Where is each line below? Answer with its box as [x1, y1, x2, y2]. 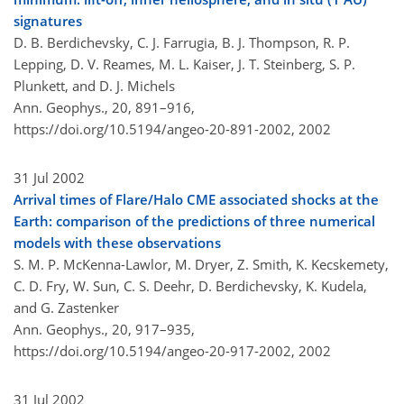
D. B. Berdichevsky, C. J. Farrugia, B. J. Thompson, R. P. [14, 33, 350, 52]
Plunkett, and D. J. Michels [14, 77, 175, 96]
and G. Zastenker [14, 298, 119, 317]
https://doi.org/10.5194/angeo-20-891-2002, [14, 120, 295, 139]
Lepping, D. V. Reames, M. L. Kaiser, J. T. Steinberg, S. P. [14, 55, 355, 74]
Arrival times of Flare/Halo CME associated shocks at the [14, 190, 379, 209]
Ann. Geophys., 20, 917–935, [14, 320, 195, 339]
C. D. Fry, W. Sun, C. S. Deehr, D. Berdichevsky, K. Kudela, [14, 277, 367, 296]
